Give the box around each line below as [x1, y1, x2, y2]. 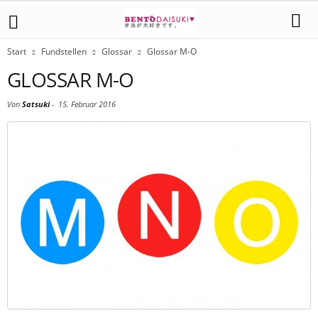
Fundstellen [41, 45, 87, 57]
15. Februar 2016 [58, 99, 116, 109]
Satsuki [22, 99, 50, 109]
